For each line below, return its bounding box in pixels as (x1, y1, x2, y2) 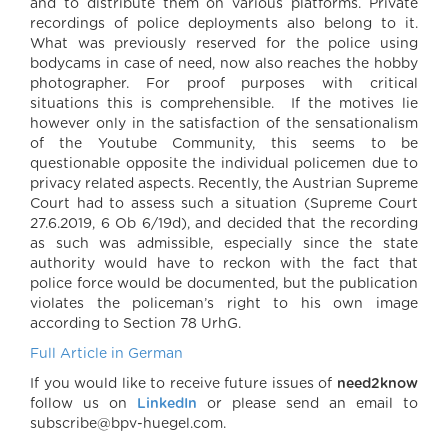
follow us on (30, 397, 137, 411)
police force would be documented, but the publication (30, 277, 418, 291)
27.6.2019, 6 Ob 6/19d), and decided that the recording (30, 217, 418, 231)
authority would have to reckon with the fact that (30, 257, 418, 271)
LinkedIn (137, 397, 207, 411)
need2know (337, 377, 418, 391)
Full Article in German (30, 347, 183, 361)
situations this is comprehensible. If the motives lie (30, 97, 418, 111)
